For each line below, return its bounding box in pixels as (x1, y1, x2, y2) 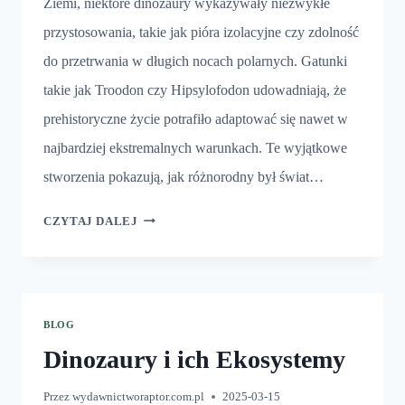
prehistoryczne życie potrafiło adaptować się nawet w (43, 110, 348, 127)
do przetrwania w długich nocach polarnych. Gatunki (43, 52, 347, 69)
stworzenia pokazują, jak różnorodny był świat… (43, 168, 324, 184)
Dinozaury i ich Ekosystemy (43, 345, 345, 374)
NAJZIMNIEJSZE (137, 209, 241, 222)
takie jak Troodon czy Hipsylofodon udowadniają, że (43, 81, 346, 98)
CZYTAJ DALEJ (43, 214, 138, 228)
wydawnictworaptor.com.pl (72, 390, 205, 403)
